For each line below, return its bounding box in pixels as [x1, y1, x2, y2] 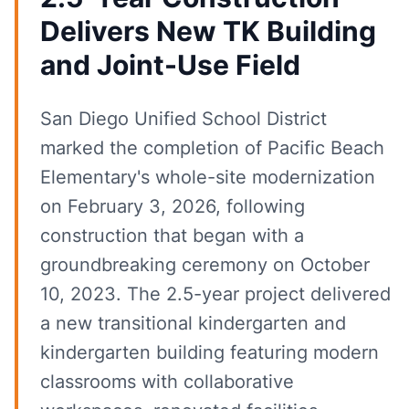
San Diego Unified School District [40, 108, 327, 130]
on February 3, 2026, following [40, 195, 305, 217]
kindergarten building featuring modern [40, 341, 379, 363]
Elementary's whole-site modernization [40, 166, 375, 188]
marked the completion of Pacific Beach [40, 137, 384, 159]
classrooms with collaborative [40, 371, 294, 393]
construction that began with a [40, 225, 304, 246]
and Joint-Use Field [40, 48, 300, 81]
